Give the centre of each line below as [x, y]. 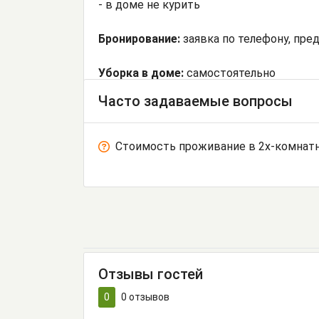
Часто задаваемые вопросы [195, 101]
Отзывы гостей [151, 274]
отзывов [148, 297]
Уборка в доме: [141, 73]
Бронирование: [139, 39]
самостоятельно [230, 73]
